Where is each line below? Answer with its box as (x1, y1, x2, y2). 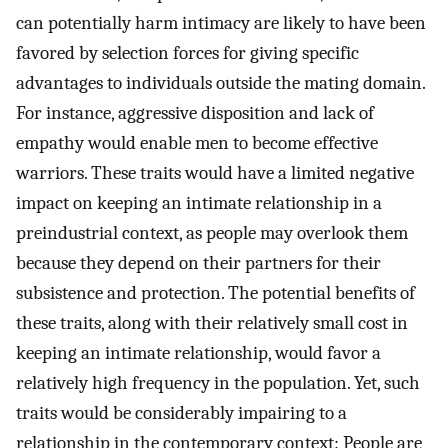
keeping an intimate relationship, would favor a (16, 342, 381, 364)
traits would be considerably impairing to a (16, 402, 347, 424)
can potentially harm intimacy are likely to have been (16, 12, 426, 34)
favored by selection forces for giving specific (16, 42, 359, 64)
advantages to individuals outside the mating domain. (16, 72, 425, 94)
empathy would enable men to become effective (16, 132, 378, 154)
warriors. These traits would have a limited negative (16, 162, 414, 184)
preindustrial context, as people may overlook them (16, 222, 408, 244)
